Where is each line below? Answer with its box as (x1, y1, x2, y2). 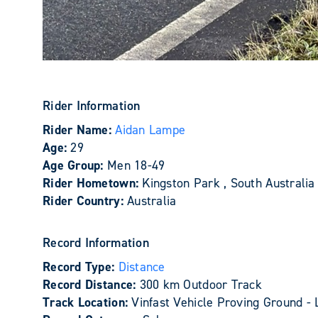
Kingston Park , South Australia (142, 175, 315, 192)
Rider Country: (43, 192, 128, 209)
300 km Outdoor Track (139, 276, 262, 293)
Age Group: (43, 157, 107, 174)
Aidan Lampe (115, 121, 186, 138)
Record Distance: (43, 276, 140, 293)
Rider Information (43, 97, 141, 114)
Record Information (43, 234, 149, 251)
